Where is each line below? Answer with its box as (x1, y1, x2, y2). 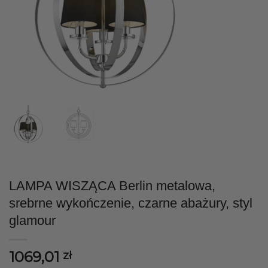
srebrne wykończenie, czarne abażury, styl (9, 196, 252, 211)
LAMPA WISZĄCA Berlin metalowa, (9, 178, 215, 194)
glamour (9, 213, 56, 229)
